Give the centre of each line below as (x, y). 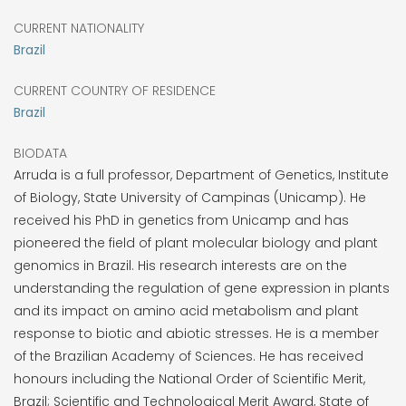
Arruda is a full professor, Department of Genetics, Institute (201, 174)
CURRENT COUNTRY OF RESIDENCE (115, 90)
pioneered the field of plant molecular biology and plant (196, 242)
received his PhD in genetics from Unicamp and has (181, 220)
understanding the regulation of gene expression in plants (202, 288)
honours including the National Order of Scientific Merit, (189, 378)
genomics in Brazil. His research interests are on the (180, 265)
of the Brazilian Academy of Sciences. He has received (188, 356)
